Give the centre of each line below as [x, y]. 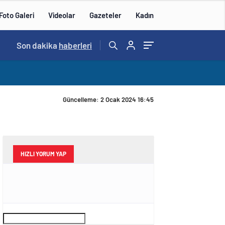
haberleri [75, 45]
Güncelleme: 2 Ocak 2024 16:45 [108, 99]
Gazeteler [105, 15]
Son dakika [38, 45]
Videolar [62, 15]
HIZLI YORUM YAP [43, 154]
